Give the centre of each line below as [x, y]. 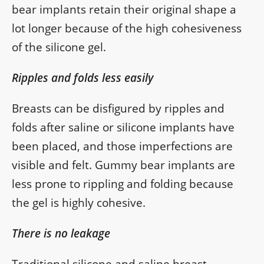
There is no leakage [61, 234]
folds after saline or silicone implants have [123, 128]
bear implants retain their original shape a [124, 10]
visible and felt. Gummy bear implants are [123, 165]
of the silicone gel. [59, 47]
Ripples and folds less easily [82, 78]
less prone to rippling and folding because [123, 184]
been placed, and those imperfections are [122, 146]
